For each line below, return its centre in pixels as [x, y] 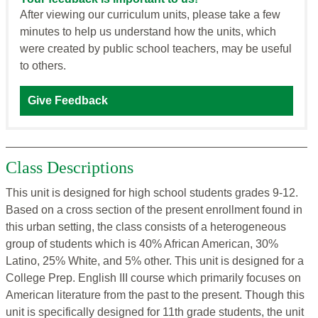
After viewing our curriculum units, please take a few [150, 15]
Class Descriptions [70, 168]
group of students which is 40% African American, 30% [142, 244]
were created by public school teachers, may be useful [156, 49]
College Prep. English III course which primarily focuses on [153, 278]
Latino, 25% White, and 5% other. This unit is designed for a [155, 261]
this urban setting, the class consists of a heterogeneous [146, 227]
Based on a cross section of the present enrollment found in [154, 210]
